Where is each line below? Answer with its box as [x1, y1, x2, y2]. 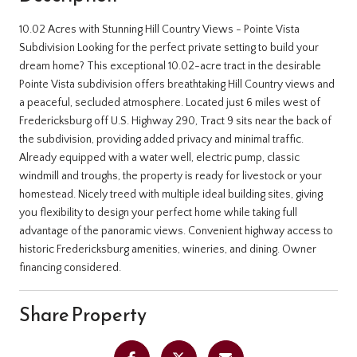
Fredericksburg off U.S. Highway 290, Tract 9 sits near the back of [19, 114, 331, 127]
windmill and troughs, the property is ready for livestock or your [19, 169, 322, 182]
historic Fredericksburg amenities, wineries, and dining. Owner [19, 242, 316, 256]
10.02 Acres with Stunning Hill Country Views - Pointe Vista [19, 22, 300, 36]
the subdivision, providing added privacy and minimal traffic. [19, 132, 304, 146]
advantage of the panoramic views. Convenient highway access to [19, 224, 333, 237]
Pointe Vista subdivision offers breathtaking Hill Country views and [19, 77, 335, 91]
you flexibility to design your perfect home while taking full [19, 206, 297, 219]
